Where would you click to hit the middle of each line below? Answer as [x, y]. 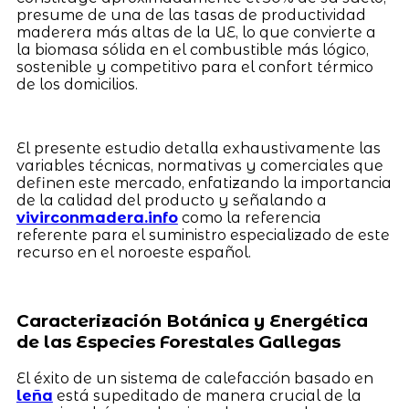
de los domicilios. [77, 85]
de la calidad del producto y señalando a [171, 201]
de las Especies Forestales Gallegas [178, 342]
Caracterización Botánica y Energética [192, 321]
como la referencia [249, 218]
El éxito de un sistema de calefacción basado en [194, 378]
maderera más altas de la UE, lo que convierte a [196, 33]
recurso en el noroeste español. [133, 253]
